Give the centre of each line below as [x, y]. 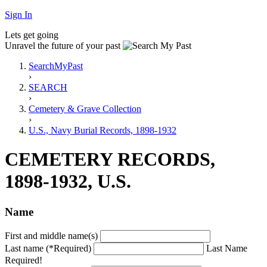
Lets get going [32, 35]
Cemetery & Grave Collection [85, 109]
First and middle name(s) [51, 235]
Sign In [18, 15]
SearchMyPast [56, 66]
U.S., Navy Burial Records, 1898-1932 [103, 130]
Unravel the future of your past [63, 46]
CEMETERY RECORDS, [110, 159]
